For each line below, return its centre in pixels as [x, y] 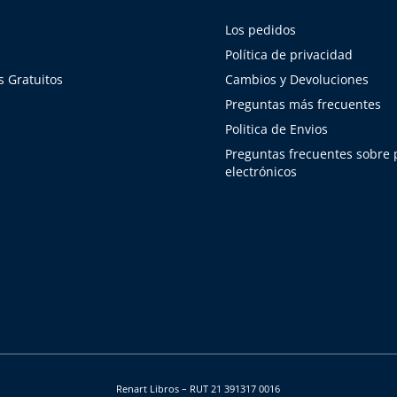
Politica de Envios [276, 128]
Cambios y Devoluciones [296, 79]
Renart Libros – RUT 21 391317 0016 [198, 388]
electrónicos [261, 171]
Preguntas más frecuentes [303, 104]
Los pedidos [260, 29]
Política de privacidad [288, 54]
